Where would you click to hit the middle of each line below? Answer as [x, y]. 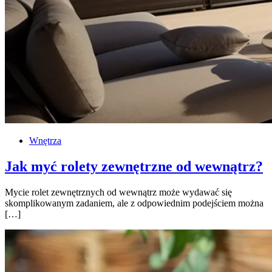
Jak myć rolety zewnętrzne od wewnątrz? [134, 166]
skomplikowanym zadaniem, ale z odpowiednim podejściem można [134, 203]
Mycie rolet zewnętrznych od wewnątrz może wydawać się [118, 192]
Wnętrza [45, 140]
